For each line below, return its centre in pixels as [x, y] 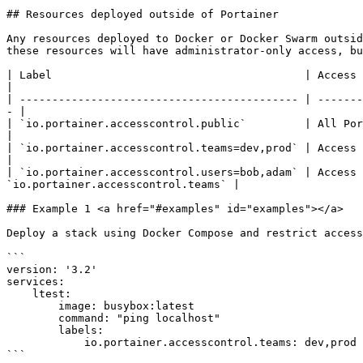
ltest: [19, 294]
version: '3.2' [52, 269]
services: [36, 282]
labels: [32, 330]
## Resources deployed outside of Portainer [143, 14]
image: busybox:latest [32, 306]
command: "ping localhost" [32, 318]
